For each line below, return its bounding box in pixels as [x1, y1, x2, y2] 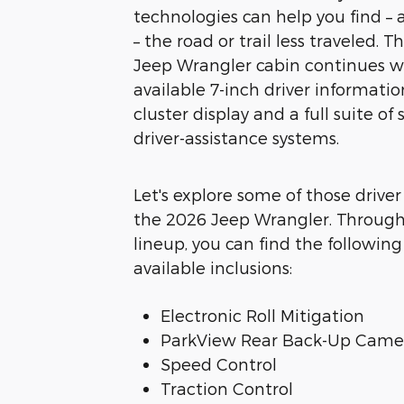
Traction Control [161, 378, 293, 398]
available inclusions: [133, 257, 292, 277]
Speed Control [161, 353, 277, 373]
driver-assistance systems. [133, 127, 339, 147]
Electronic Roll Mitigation [161, 305, 364, 325]
